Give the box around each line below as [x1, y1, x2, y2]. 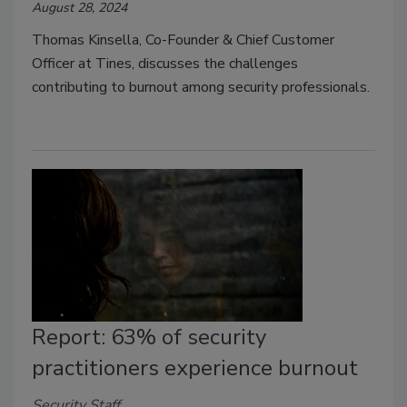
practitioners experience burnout [32, 353, 358, 383]
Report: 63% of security [32, 323, 266, 352]
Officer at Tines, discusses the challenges [32, 54, 298, 74]
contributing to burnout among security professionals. [32, 77, 373, 98]
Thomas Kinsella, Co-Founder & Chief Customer [32, 30, 334, 51]
